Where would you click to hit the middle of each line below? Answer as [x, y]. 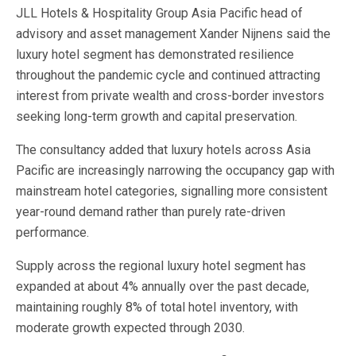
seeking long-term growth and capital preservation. [157, 116]
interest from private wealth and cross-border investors [170, 96]
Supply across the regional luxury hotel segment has [161, 266]
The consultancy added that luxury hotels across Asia [163, 150]
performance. [52, 232]
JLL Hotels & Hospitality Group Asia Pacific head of [159, 13]
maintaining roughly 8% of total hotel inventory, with [157, 307]
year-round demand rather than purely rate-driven [151, 212]
